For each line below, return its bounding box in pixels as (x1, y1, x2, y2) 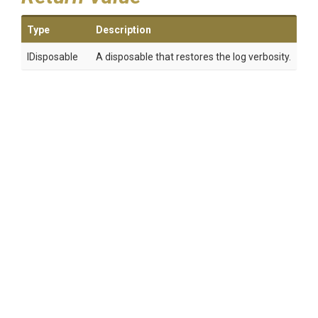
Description (96, 24, 151, 35)
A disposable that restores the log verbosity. (96, 51, 291, 62)
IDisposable (27, 51, 78, 62)
